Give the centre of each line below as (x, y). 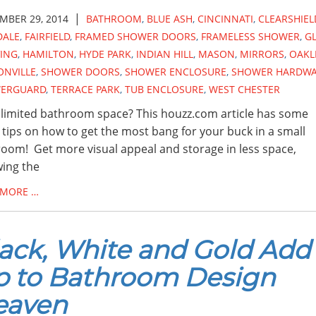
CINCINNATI (225, 19)
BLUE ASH (169, 19)
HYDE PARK (105, 54)
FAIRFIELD (47, 36)
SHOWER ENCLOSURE (175, 72)
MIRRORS (262, 54)
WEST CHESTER (244, 89)
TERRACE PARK (85, 89)
